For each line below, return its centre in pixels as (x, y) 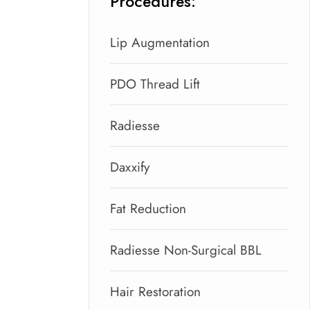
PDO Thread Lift (155, 84)
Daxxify (129, 167)
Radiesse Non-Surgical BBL (185, 250)
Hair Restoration (155, 292)
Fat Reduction (148, 209)
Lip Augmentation (159, 43)
